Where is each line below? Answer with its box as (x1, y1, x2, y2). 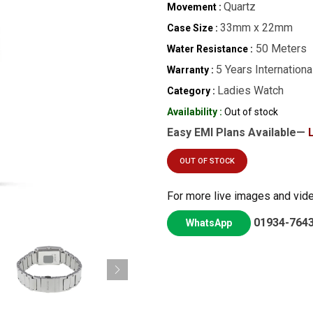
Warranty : (167, 64, 214, 75)
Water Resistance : (167, 43, 253, 54)
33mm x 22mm (220, 21, 293, 34)
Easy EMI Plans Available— (167, 126, 308, 139)
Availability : (167, 106, 222, 117)
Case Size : (167, 22, 218, 34)
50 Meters (253, 42, 307, 55)
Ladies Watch (217, 84, 284, 97)
